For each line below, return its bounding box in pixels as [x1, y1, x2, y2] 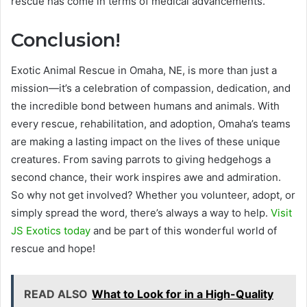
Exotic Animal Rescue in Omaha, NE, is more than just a [11, 64, 277, 77]
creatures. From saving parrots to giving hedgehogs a [11, 153, 271, 167]
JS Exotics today [11, 224, 90, 238]
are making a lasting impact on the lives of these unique [11, 135, 280, 149]
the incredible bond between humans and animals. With [11, 99, 280, 113]
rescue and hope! [11, 242, 95, 256]
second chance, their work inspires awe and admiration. [11, 171, 281, 184]
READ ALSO [24, 287, 88, 302]
